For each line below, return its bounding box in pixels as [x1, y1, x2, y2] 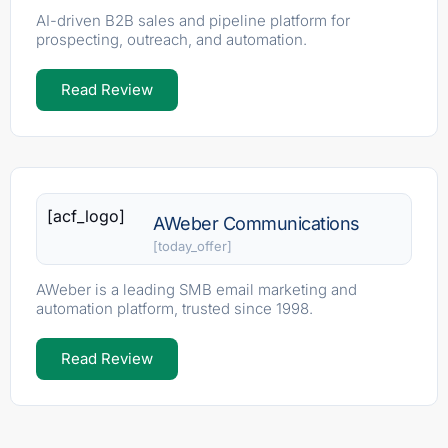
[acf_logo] [47, 205, 125, 226]
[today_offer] [153, 237, 233, 254]
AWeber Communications [153, 212, 360, 234]
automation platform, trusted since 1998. [36, 298, 313, 318]
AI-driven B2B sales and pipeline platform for [36, 10, 350, 30]
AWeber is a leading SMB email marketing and [36, 279, 357, 299]
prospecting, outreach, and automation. [36, 29, 307, 49]
